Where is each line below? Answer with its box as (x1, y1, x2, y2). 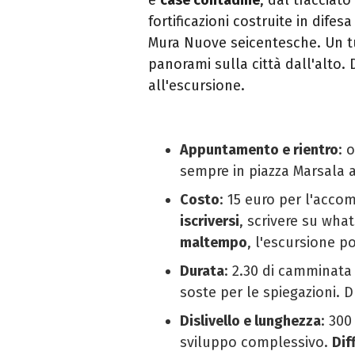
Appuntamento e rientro (180, 140, 338, 158)
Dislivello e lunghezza (180, 311, 321, 330)
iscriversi (180, 212, 239, 230)
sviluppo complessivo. (180, 333, 332, 351)
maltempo (180, 233, 247, 251)
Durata (180, 261, 224, 280)
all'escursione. (148, 76, 245, 94)
